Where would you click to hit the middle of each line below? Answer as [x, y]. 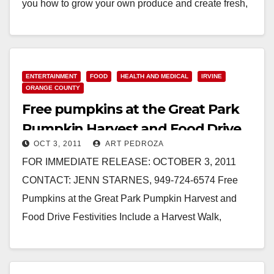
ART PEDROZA [134, 143]
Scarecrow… [50, 253]
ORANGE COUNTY [53, 87]
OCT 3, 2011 [58, 143]
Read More [52, 50]
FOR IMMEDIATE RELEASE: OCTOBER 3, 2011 [129, 161]
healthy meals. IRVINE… [76, 21]
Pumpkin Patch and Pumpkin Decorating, [111, 235]
